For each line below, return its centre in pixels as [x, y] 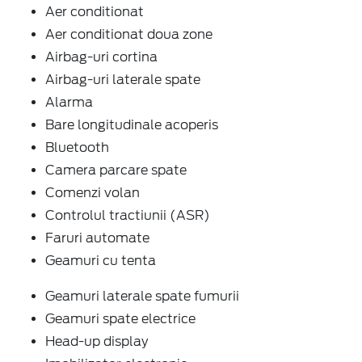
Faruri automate [97, 238]
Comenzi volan [93, 192]
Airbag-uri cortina [101, 57]
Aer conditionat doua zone [129, 34]
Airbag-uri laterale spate [123, 79]
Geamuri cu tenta [101, 260]
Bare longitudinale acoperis [132, 124]
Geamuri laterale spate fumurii [142, 296]
